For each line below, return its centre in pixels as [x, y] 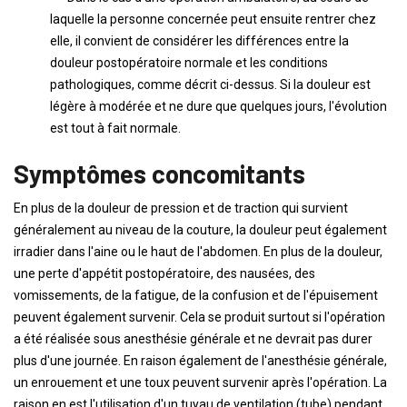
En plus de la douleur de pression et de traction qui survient [181, 208]
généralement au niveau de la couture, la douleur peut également [200, 230]
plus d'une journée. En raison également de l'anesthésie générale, [200, 361]
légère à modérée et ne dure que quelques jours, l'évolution [218, 106]
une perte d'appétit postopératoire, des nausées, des [164, 273]
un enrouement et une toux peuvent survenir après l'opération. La [200, 382]
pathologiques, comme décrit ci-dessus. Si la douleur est [210, 84]
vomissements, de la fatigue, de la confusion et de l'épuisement [196, 295]
